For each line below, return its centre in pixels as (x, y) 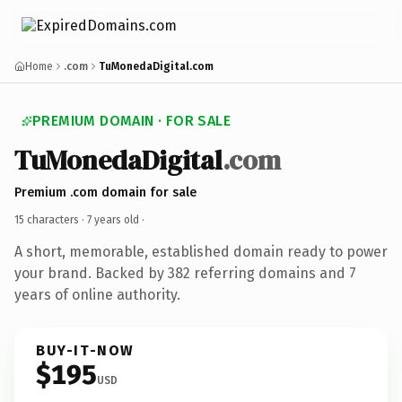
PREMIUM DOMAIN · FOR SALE (131, 121)
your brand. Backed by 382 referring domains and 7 (185, 273)
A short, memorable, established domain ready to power (201, 251)
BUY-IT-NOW (85, 350)
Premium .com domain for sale (105, 192)
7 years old (113, 219)
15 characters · (51, 219)
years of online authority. (97, 294)
